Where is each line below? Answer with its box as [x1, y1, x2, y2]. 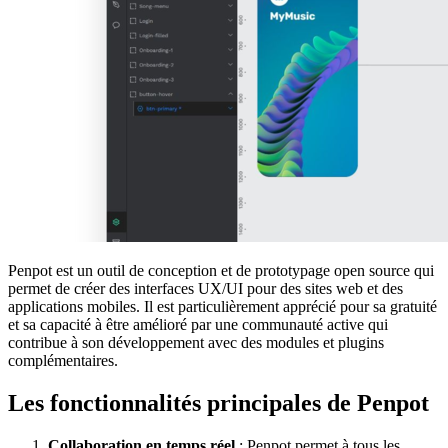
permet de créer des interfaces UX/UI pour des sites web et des [8, 279, 403, 297]
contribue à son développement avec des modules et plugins [8, 333, 384, 351]
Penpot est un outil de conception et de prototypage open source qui [8, 261, 434, 279]
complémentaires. [8, 351, 118, 369]
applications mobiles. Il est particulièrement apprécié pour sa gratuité [8, 297, 437, 315]
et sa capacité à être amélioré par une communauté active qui [8, 315, 388, 333]
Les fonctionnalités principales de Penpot [8, 389, 429, 416]
